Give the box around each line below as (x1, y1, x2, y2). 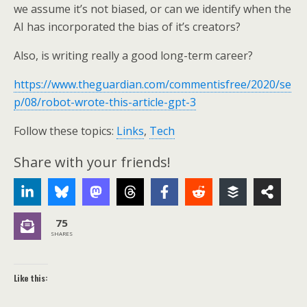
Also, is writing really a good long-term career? (14, 48, 253, 63)
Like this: (14, 272, 48, 284)
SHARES (51, 229, 73, 237)
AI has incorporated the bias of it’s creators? (14, 19, 241, 34)
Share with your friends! (14, 153, 171, 171)
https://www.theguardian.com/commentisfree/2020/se (14, 77, 291, 92)
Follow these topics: (14, 123, 116, 138)
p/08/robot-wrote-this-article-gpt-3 (14, 95, 196, 110)
